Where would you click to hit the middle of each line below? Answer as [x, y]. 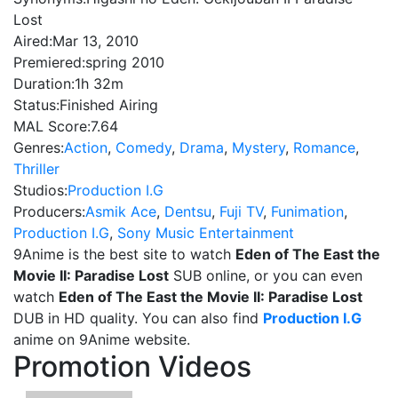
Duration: [44, 84]
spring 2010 [125, 62]
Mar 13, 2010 [96, 41]
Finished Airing [109, 105]
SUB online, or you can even [266, 275]
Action [86, 147]
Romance [324, 147]
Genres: [39, 147]
